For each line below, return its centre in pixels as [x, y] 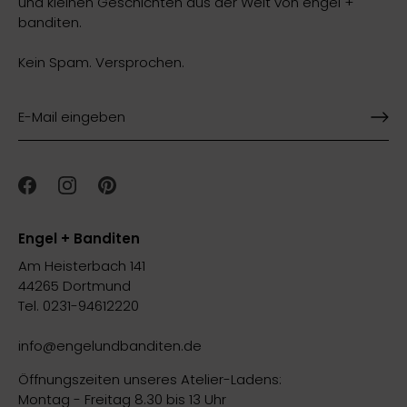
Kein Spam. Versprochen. [101, 62]
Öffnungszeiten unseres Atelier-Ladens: [150, 380]
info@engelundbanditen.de [110, 346]
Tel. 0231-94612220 [79, 306]
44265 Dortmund [74, 286]
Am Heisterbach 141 [82, 266]
